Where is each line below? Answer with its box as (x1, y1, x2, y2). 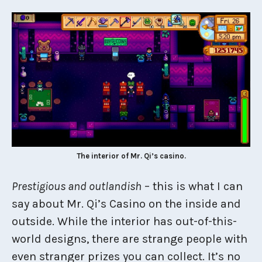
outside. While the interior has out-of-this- (12, 215, 237, 229)
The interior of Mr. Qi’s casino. (76, 151, 186, 161)
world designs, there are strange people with (12, 232, 247, 246)
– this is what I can (142, 180, 243, 194)
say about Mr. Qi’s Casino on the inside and (12, 197, 241, 211)
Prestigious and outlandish (12, 180, 142, 194)
